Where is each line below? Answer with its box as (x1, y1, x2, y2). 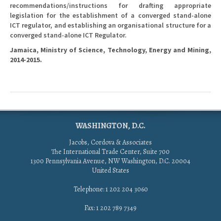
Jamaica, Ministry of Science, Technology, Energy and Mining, (10, 45, 211, 54)
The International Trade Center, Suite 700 (51, 147, 170, 156)
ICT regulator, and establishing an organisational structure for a (10, 20, 211, 30)
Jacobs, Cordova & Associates (69, 137, 152, 147)
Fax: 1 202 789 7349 (84, 203, 137, 213)
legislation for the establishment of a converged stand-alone (10, 10, 211, 20)
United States (92, 165, 129, 175)
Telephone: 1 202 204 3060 (73, 184, 148, 194)
